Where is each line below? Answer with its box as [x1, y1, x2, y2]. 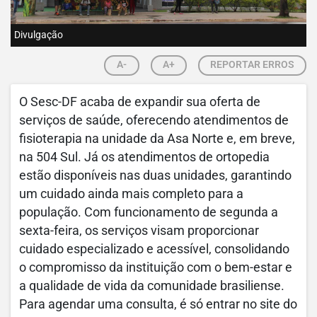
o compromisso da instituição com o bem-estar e [19, 260, 292, 275]
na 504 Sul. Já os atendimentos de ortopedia [19, 149, 270, 164]
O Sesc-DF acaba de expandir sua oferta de [19, 94, 260, 109]
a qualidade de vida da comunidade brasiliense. [19, 278, 284, 293]
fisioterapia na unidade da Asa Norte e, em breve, [19, 131, 295, 146]
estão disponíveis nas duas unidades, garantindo [19, 168, 292, 183]
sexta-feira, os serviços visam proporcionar [19, 223, 259, 238]
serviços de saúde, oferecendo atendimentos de [19, 113, 289, 127]
